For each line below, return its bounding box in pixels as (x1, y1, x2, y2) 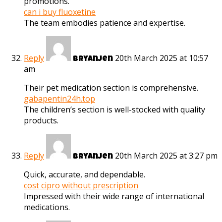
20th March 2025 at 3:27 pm (115, 150, 218, 162)
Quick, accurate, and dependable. (24, 169, 145, 180)
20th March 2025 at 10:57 (115, 53, 208, 64)
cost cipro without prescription (24, 180, 138, 191)
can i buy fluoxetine (24, 6, 96, 18)
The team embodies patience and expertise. (24, 17, 185, 29)
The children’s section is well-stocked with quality (24, 104, 205, 115)
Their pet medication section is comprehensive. (24, 82, 198, 94)
